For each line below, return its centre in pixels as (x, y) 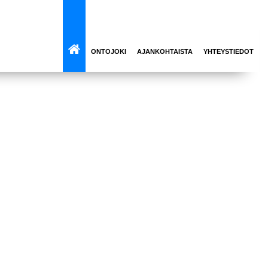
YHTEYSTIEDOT (229, 51)
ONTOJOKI (109, 51)
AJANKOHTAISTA (165, 51)
